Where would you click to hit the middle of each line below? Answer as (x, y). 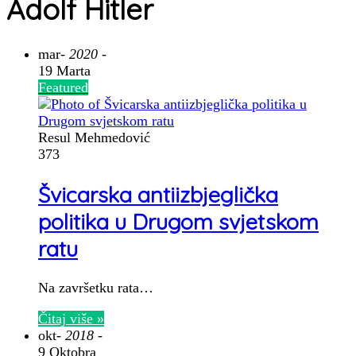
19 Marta (64, 71)
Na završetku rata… (96, 288)
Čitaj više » (71, 319)
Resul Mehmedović (94, 138)
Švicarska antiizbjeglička (158, 194)
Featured (63, 88)
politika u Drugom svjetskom (178, 221)
